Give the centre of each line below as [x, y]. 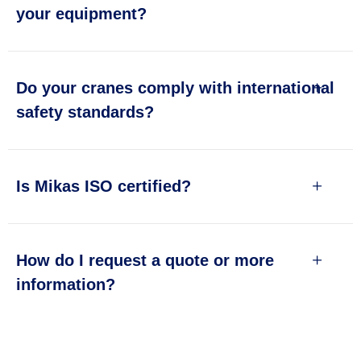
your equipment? [81, 13]
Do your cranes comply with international [175, 87]
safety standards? [85, 112]
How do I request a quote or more [145, 260]
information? [66, 284]
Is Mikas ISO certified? [104, 186]
